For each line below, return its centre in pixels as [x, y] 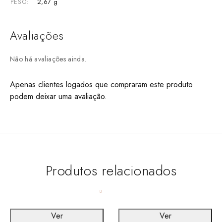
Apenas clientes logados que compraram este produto [101, 84]
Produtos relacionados [111, 170]
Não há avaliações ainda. [48, 59]
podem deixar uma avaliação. [58, 96]
